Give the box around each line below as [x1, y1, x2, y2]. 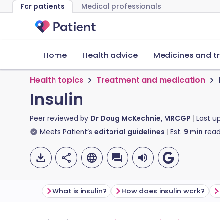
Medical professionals [82, 1, 161, 11]
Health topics [30, 74, 83, 85]
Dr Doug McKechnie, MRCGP [90, 113, 191, 123]
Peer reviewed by [30, 113, 90, 123]
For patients [20, 1, 65, 11]
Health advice [82, 50, 137, 61]
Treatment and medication [96, 74, 205, 85]
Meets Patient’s [40, 127, 92, 137]
